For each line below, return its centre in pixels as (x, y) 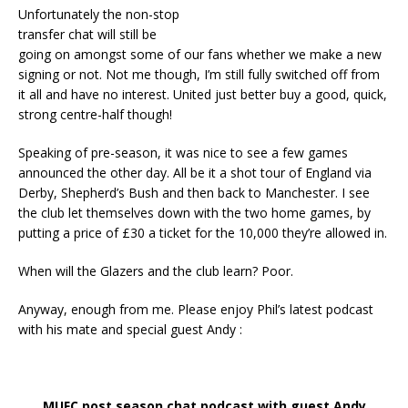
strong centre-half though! (95, 114)
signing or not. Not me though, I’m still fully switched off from (199, 74)
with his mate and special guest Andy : (130, 329)
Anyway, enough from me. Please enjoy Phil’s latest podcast (196, 309)
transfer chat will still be (87, 34)
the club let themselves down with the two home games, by (194, 212)
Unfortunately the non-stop (99, 14)
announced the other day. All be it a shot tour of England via (195, 172)
